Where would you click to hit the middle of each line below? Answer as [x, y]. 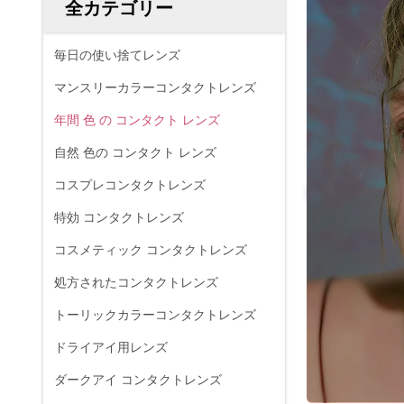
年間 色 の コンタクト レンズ [137, 120]
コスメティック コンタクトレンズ [151, 250]
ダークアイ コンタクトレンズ [138, 380]
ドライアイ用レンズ [111, 347]
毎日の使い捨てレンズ [117, 55]
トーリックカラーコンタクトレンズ [155, 315]
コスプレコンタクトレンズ [130, 185]
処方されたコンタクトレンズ [136, 282]
